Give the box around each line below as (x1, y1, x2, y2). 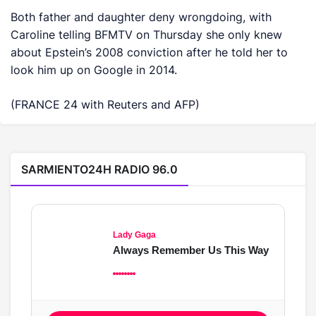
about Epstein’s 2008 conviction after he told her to (11, 45, 288, 59)
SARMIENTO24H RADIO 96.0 (21, 162, 178, 176)
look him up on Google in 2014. (11, 63, 178, 77)
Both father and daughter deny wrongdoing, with (11, 10, 272, 24)
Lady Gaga (113, 230, 156, 240)
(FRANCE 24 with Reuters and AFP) (11, 97, 200, 111)
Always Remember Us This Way (113, 244, 269, 256)
